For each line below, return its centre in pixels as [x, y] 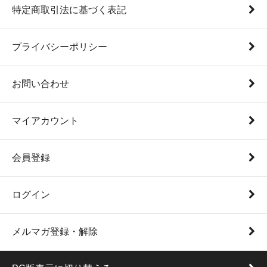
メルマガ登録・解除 [55, 232]
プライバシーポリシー [60, 47]
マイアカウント [45, 121]
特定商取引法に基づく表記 [69, 10]
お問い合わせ [41, 84]
